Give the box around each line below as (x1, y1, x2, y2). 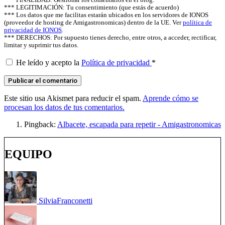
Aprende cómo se (143, 94, 198, 103)
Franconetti (57, 196, 92, 205)
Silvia (39, 196, 57, 205)
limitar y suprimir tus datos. (4, 42, 78, 49)
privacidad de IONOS (4, 27, 62, 34)
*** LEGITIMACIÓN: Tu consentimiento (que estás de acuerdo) (4, 4, 179, 12)
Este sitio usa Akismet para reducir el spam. (4, 94, 143, 103)
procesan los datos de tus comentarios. (4, 103, 125, 112)
